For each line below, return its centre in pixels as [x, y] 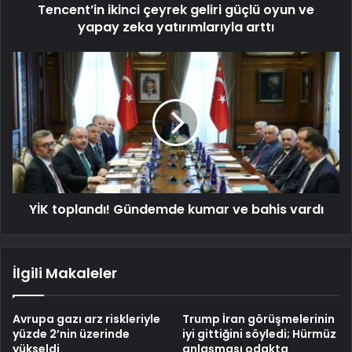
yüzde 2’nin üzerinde [71, 334]
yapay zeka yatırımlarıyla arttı [176, 27]
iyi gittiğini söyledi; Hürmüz [259, 334]
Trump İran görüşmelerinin [258, 319]
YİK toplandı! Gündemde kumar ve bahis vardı [176, 210]
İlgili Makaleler [65, 273]
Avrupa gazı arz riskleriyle [86, 319]
